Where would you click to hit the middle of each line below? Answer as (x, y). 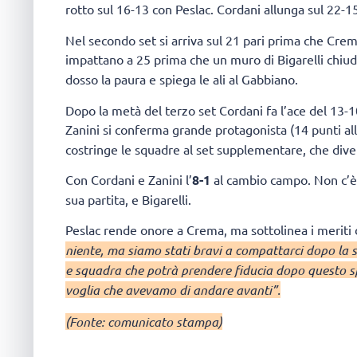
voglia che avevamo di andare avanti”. (173, 290)
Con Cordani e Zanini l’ (129, 179)
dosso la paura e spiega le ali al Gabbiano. (182, 79)
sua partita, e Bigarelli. (128, 199)
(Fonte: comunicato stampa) (144, 321)
